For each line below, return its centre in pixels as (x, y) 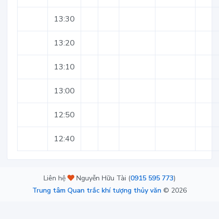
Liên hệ (55, 178)
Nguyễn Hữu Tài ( (102, 178)
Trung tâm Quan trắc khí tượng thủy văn (97, 190)
